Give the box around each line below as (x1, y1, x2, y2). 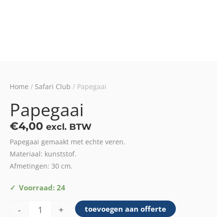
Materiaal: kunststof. (10, 149, 77, 158)
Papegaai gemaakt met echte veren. (10, 137, 125, 146)
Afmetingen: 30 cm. (10, 161, 73, 170)
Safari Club (35, 82, 71, 92)
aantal (9, 194, 30, 204)
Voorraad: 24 (19, 182, 65, 192)
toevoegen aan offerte (85, 204, 166, 214)
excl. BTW (46, 122, 92, 132)
